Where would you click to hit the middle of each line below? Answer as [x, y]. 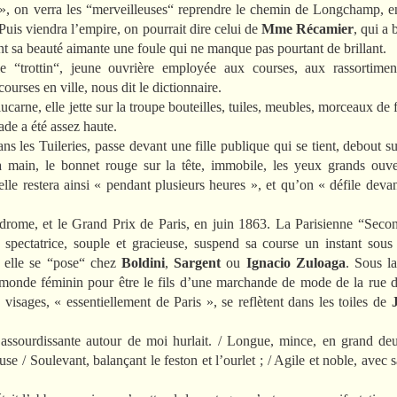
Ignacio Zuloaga [296, 262]
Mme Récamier [307, 28]
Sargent [198, 262]
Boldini [143, 262]
